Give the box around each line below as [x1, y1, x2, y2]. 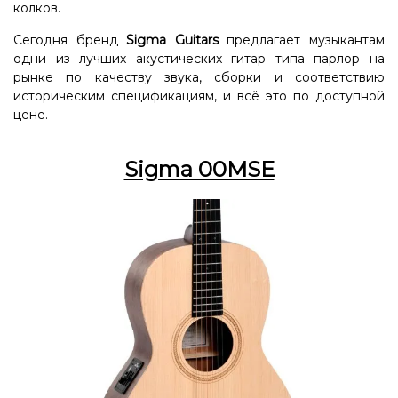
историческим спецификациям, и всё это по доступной [13, 87, 385, 104]
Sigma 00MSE [123, 155, 275, 182]
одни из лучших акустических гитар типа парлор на [13, 50, 385, 67]
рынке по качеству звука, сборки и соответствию [13, 68, 385, 85]
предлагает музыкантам [218, 31, 386, 48]
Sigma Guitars [126, 31, 219, 48]
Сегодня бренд [13, 31, 127, 48]
